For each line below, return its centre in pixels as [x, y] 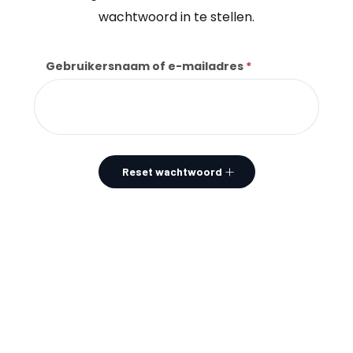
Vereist [273, 66]
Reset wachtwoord [172, 171]
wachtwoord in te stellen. [176, 17]
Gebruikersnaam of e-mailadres [146, 66]
